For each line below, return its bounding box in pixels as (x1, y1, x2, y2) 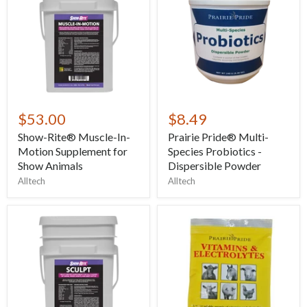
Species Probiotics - (168, 144, 262, 158)
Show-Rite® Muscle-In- (18, 130, 130, 143)
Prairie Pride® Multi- (168, 130, 269, 143)
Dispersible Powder (168, 158, 261, 172)
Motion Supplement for (18, 144, 127, 158)
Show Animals (18, 158, 83, 172)
